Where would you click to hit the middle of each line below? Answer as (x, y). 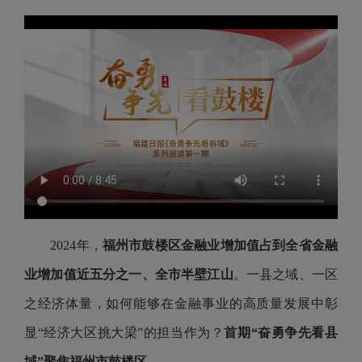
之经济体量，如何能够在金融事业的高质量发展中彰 (181, 303)
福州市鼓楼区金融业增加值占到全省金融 (220, 245)
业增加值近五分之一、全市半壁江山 (129, 274)
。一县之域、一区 (286, 274)
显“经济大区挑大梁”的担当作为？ (124, 333)
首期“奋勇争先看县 (281, 333)
